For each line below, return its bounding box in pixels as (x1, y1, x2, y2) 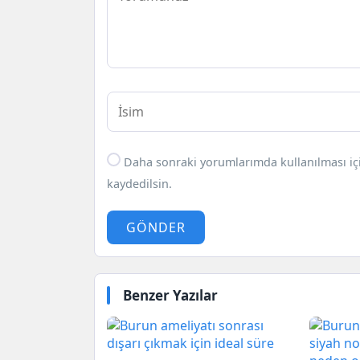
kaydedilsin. (107, 176, 172, 192)
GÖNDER (126, 218, 186, 236)
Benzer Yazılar (123, 285, 218, 305)
